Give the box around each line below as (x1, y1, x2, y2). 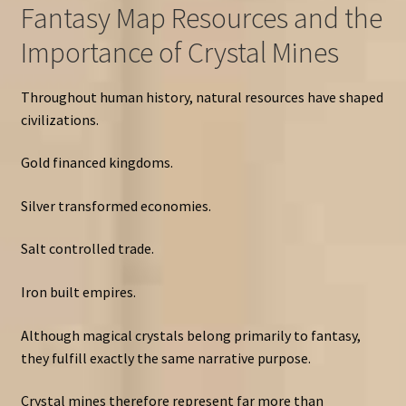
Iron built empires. (20, 283, 136, 302)
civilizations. (20, 110, 99, 129)
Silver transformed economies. (20, 196, 211, 215)
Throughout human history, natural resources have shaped (20, 87, 383, 106)
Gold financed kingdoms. (20, 153, 173, 172)
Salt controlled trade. (20, 239, 154, 258)
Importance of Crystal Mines (20, 34, 339, 72)
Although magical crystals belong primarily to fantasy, (20, 325, 361, 344)
